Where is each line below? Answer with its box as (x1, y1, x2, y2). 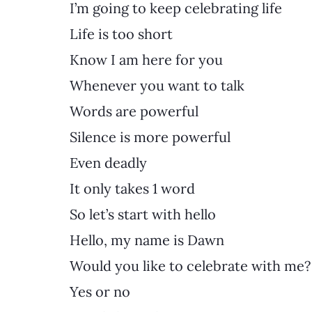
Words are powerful (70, 102, 198, 120)
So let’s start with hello (70, 205, 216, 223)
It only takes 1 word (70, 179, 195, 197)
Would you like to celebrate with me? (70, 256, 311, 274)
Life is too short (70, 24, 173, 42)
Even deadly (70, 153, 147, 171)
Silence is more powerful (70, 127, 231, 146)
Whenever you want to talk (70, 76, 244, 94)
